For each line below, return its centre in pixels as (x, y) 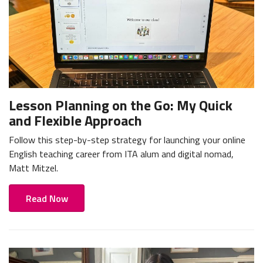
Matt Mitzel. (33, 168)
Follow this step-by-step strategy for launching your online (127, 140)
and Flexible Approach (75, 121)
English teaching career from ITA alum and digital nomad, (121, 154)
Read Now (47, 198)
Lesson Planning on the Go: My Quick (121, 105)
